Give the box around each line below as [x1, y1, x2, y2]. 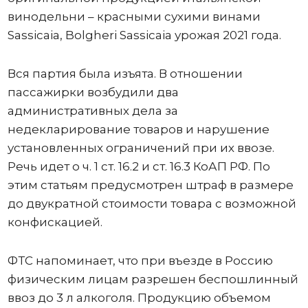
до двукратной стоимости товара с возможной [7, 196, 296, 210]
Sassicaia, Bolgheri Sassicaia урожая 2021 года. [7, 27, 281, 42]
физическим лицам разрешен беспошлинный [7, 272, 298, 286]
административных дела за [7, 103, 178, 118]
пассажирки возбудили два [7, 85, 179, 99]
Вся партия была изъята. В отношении [7, 66, 243, 80]
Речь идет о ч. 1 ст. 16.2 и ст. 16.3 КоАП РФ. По [7, 159, 270, 173]
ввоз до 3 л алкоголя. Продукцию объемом [7, 290, 271, 305]
